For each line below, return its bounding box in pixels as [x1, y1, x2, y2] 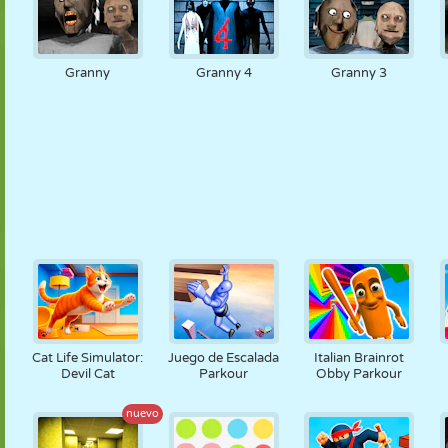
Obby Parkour [316, 366, 403, 382]
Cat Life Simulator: [32, 350, 144, 366]
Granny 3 [331, 65, 388, 81]
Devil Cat [60, 366, 115, 382]
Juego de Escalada [168, 350, 280, 366]
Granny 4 [195, 65, 252, 81]
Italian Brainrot [314, 350, 405, 366]
